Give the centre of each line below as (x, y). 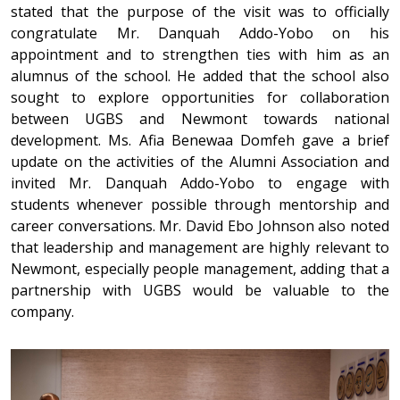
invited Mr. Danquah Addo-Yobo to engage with (200, 183)
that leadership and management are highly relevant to (200, 248)
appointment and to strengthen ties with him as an (200, 55)
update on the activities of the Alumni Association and (200, 162)
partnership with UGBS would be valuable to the (200, 291)
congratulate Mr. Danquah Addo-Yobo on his (200, 33)
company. (42, 312)
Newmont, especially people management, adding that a (200, 269)
